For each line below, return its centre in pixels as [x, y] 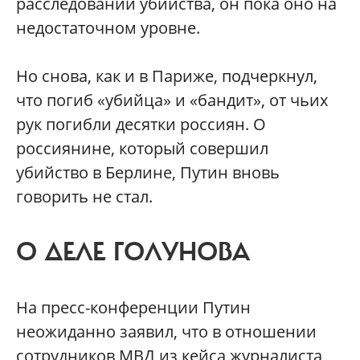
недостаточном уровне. [108, 28]
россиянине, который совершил [142, 148]
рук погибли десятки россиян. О [141, 124]
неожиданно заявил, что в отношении [166, 331]
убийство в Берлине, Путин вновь [148, 172]
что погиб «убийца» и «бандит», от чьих [172, 100]
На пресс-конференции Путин [133, 307]
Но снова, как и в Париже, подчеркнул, [167, 76]
